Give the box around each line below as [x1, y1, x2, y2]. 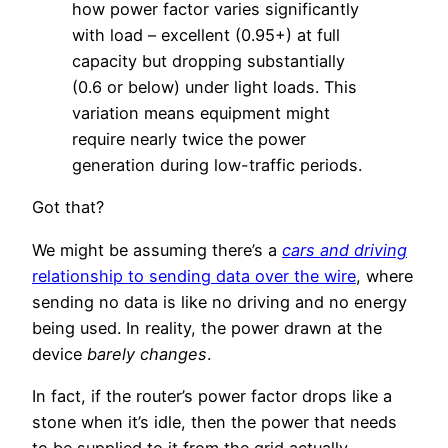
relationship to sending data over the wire [32, 265, 356, 286]
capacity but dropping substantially [72, 51, 345, 72]
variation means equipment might [72, 103, 330, 124]
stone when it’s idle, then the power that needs [32, 412, 397, 432]
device [32, 343, 87, 364]
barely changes [87, 343, 207, 364]
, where [356, 265, 413, 286]
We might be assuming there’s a [32, 239, 282, 260]
